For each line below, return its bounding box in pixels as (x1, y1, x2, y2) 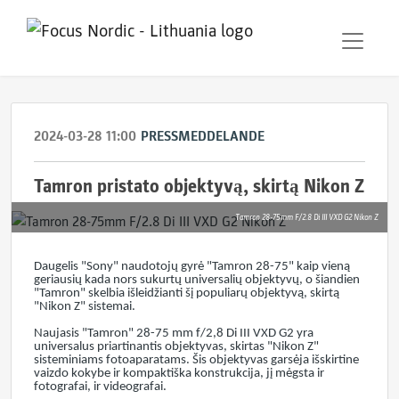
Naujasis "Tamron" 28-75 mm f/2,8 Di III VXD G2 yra (34, 327, 313, 340)
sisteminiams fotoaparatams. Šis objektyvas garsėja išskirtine (34, 354, 359, 367)
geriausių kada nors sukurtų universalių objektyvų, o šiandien (34, 273, 360, 287)
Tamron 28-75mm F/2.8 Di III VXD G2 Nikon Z (235, 212, 379, 223)
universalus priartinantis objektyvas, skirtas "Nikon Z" (34, 340, 319, 354)
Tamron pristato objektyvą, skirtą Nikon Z (34, 175, 364, 198)
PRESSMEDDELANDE (141, 127, 265, 145)
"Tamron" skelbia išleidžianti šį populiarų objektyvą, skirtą (34, 287, 339, 300)
